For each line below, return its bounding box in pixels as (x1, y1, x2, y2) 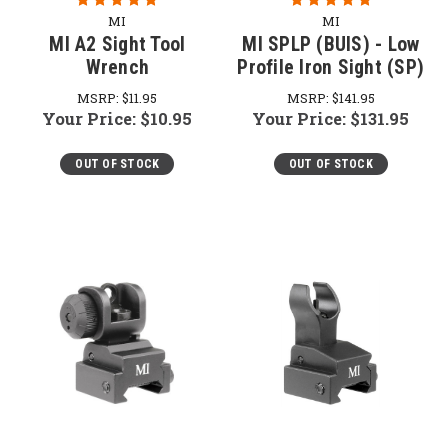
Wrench (85, 55, 149, 79)
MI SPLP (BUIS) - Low (242, 32, 420, 56)
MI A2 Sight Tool (49, 32, 186, 56)
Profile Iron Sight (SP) (237, 55, 425, 79)
